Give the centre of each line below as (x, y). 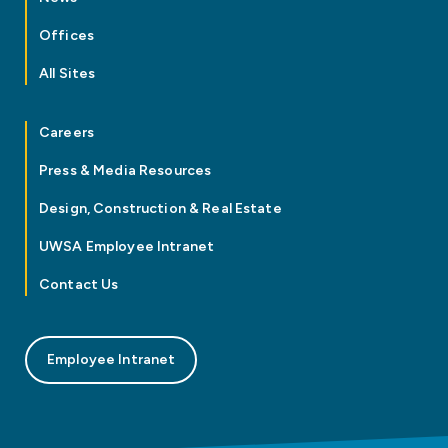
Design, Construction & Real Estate (160, 209)
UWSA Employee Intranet (127, 247)
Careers (66, 133)
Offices (66, 36)
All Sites (67, 74)
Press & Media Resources (125, 171)
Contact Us (79, 285)
